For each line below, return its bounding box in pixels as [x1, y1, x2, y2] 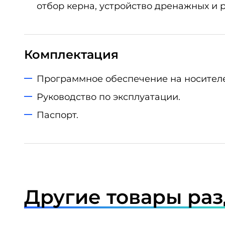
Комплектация [24, 47, 119, 62]
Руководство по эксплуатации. [37, 91, 180, 102]
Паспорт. [37, 109, 78, 121]
